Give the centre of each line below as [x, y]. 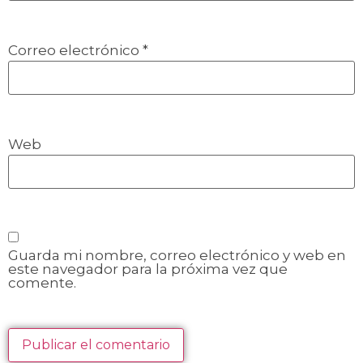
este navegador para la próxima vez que [148, 269]
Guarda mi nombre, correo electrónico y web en [177, 255]
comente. [42, 283]
